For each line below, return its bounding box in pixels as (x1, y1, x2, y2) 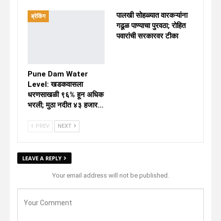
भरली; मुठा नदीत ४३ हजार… (28, 101, 104, 110)
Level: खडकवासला (28, 80, 83, 89)
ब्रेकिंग (31, 13, 45, 20)
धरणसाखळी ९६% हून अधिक (28, 90, 104, 100)
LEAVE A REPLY (22, 154, 62, 162)
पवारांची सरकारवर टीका (116, 32, 178, 40)
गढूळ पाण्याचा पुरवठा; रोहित (116, 21, 185, 30)
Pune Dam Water (28, 70, 88, 79)
